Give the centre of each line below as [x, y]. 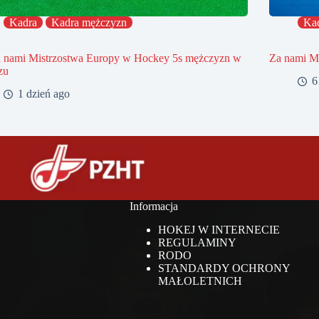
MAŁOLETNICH [200, 281]
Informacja [153, 206]
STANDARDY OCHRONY [224, 268]
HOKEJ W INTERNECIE [219, 230]
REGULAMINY [197, 243]
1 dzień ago [44, 94]
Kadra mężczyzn [89, 22]
